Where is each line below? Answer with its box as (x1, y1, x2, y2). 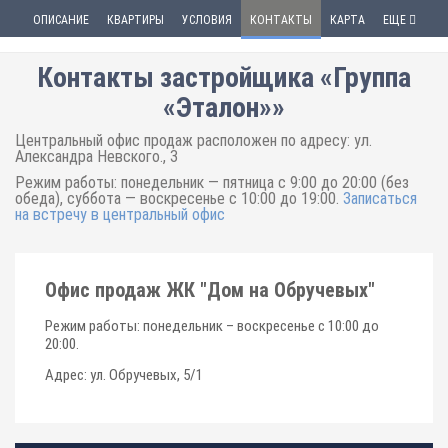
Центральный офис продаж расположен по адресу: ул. (15, 131, 372, 150)
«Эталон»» (163, 91, 285, 124)
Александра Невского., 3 (15, 147, 178, 166)
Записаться (343, 189, 417, 208)
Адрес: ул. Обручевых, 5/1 (45, 366, 203, 384)
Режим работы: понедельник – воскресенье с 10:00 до (45, 317, 379, 335)
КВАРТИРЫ (106, 13, 164, 27)
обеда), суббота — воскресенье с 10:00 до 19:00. (15, 189, 343, 208)
